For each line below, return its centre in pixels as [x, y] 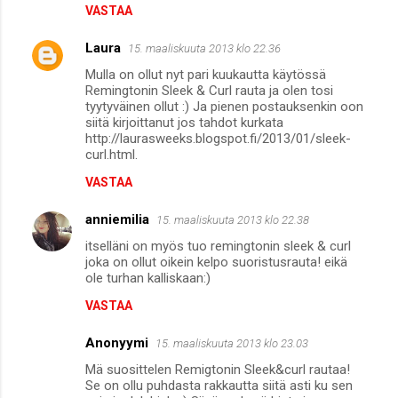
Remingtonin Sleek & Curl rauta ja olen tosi [209, 91]
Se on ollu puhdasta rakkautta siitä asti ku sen [219, 386]
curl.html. [111, 155]
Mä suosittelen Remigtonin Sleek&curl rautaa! [218, 370]
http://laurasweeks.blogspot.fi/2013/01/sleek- [218, 139]
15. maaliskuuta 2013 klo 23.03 [232, 344]
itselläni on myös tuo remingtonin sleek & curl [218, 247]
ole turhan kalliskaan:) [148, 279]
